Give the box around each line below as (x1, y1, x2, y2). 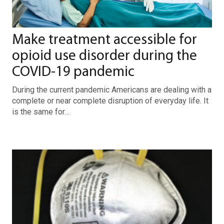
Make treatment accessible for (12, 33, 197, 47)
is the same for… (12, 107, 69, 116)
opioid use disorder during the (12, 49, 197, 63)
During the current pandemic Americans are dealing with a (12, 85, 211, 94)
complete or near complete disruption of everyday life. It (12, 96, 208, 105)
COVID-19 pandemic (12, 65, 134, 79)
